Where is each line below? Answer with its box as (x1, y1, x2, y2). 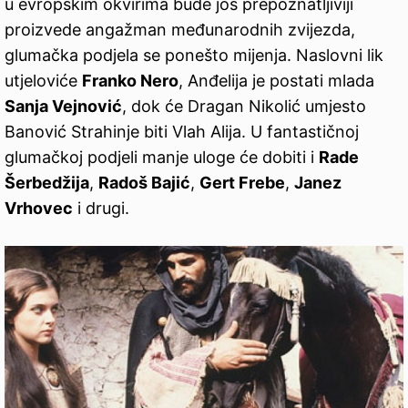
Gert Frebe (199, 173, 285, 193)
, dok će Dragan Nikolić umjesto (122, 97, 366, 117)
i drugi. (73, 199, 129, 219)
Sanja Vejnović (5, 97, 122, 117)
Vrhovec (5, 199, 73, 219)
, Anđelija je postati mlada (178, 71, 374, 91)
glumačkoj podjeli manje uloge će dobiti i (5, 148, 319, 168)
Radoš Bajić (98, 173, 190, 193)
